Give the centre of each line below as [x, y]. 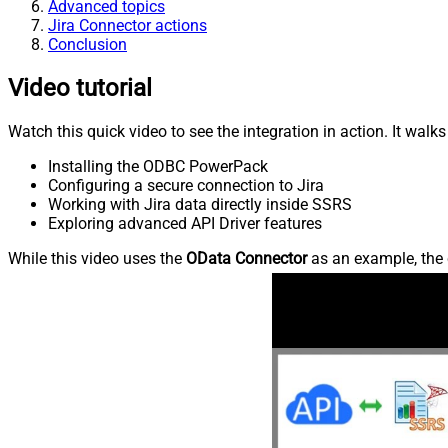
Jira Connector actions [127, 25]
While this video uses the [97, 258]
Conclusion [87, 44]
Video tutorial [80, 87]
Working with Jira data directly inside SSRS [200, 204]
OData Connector [246, 258]
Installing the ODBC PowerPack [158, 166]
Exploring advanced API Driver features [185, 223]
